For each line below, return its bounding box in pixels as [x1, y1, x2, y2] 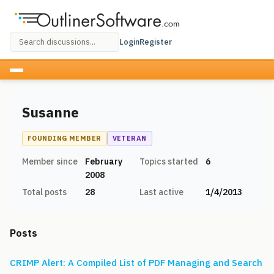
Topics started [139, 156, 198, 167]
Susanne [22, 103, 79, 121]
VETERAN [112, 134, 147, 143]
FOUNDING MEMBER [28, 134, 102, 143]
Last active [139, 187, 183, 198]
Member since [22, 156, 78, 167]
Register [139, 36, 172, 47]
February [85, 156, 122, 167]
